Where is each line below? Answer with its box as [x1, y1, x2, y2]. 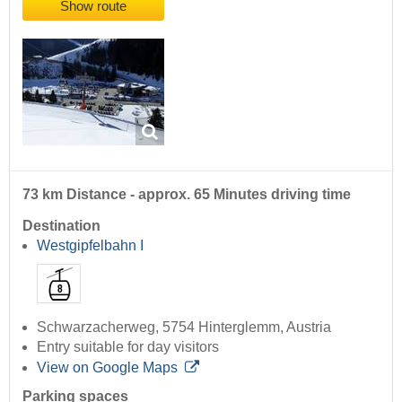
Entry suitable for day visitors [37, 339, 219, 355]
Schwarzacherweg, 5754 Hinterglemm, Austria [37, 319, 331, 336]
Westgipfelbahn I [37, 237, 144, 253]
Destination [22, 217, 100, 233]
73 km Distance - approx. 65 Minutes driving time [22, 186, 351, 202]
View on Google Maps [37, 360, 178, 376]
